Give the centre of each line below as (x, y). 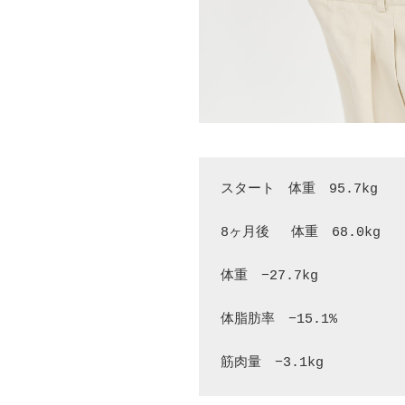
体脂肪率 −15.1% (299, 319)
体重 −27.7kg (290, 276)
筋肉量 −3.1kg (272, 363)
